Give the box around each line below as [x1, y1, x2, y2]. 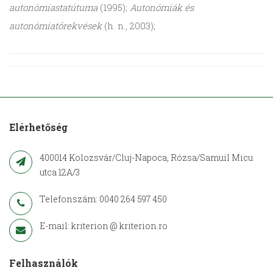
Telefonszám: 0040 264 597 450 [40, 193, 167, 205]
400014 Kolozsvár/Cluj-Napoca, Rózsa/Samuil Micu [40, 152, 253, 164]
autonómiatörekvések [9, 19, 102, 32]
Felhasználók [9, 257, 78, 270]
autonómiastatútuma [9, 1, 97, 14]
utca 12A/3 [40, 166, 80, 179]
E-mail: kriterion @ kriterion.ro [40, 220, 168, 232]
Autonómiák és [130, 1, 194, 14]
